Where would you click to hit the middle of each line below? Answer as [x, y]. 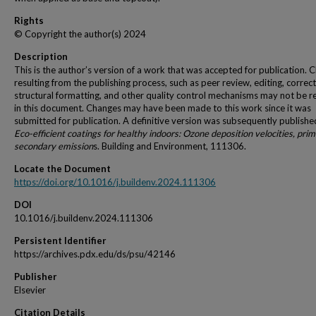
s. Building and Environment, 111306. [170, 146]
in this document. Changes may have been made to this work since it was [163, 108]
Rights [29, 20]
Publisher [36, 276]
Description [41, 56]
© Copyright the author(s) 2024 [80, 34]
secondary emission [54, 146]
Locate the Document [62, 169]
